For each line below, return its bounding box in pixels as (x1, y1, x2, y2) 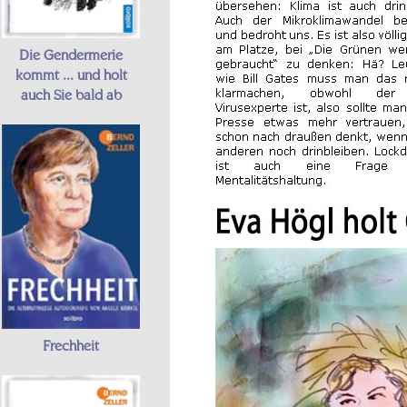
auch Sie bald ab (20, 86, 122, 104)
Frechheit (43, 336, 99, 353)
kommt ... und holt (15, 66, 127, 84)
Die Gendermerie (19, 46, 123, 64)
